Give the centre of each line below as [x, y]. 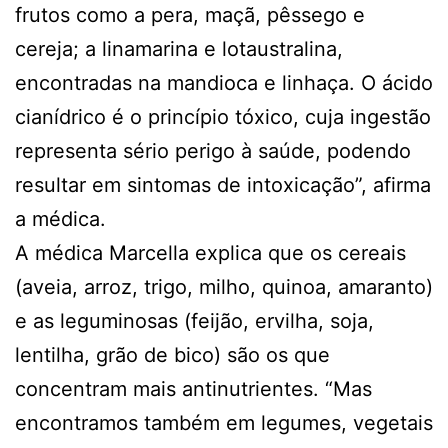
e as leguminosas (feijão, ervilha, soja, [194, 320]
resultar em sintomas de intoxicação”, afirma [223, 184]
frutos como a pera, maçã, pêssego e [190, 14]
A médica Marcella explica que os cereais [210, 252]
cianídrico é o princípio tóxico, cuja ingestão [223, 116]
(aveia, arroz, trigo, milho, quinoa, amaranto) [224, 286]
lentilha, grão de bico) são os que [172, 354]
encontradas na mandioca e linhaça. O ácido [224, 82]
